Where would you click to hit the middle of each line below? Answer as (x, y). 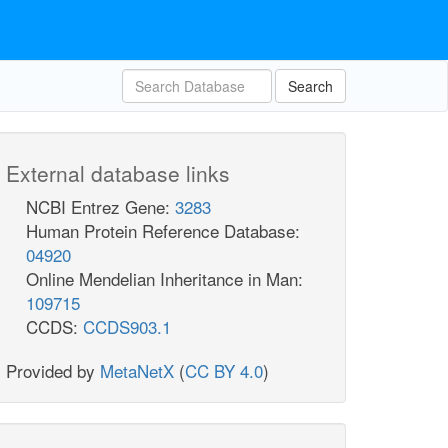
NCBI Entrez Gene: (100, 206)
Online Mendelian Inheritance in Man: (164, 278)
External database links (118, 173)
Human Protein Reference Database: (163, 230)
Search (310, 86)
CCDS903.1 (127, 326)
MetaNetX (137, 370)
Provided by (53, 370)
